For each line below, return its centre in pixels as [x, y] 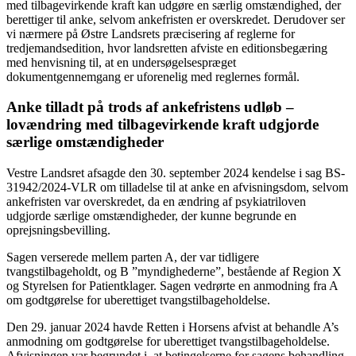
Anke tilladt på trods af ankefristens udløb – [150, 107]
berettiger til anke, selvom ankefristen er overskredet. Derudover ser [176, 19]
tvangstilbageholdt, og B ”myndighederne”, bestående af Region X [174, 272]
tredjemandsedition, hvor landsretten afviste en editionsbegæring [167, 48]
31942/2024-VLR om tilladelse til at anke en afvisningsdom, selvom [177, 188]
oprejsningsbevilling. [58, 230]
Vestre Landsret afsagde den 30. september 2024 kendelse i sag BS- [176, 173]
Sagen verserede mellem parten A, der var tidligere [133, 257]
